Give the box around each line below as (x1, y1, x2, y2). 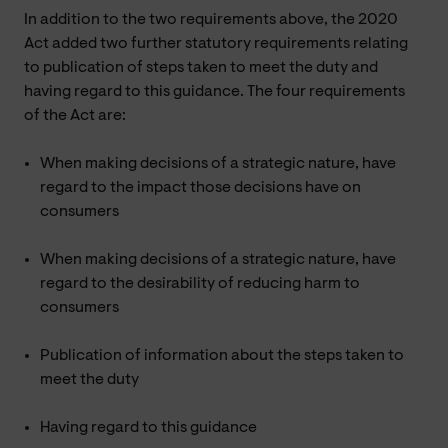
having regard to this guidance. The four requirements (24, 83, 405, 100)
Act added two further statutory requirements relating (24, 35, 408, 52)
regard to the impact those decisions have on (40, 179, 361, 196)
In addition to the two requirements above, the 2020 (24, 11, 398, 28)
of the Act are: (24, 107, 126, 124)
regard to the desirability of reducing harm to (40, 275, 360, 292)
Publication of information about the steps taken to (40, 347, 404, 364)
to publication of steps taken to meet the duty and (24, 59, 378, 76)
